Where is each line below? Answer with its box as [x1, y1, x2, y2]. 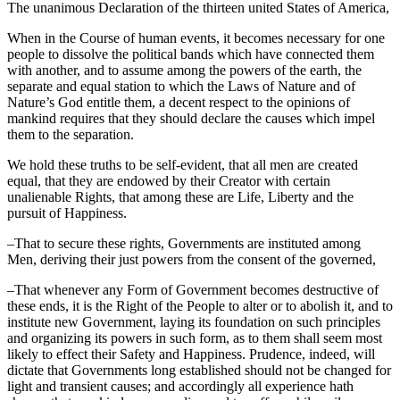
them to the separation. [7, 127, 134, 143]
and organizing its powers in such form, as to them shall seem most [7, 330, 382, 346]
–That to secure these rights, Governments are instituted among [7, 236, 361, 252]
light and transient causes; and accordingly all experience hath [7, 379, 354, 395]
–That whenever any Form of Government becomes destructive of [7, 282, 379, 298]
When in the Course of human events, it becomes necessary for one [7, 30, 385, 46]
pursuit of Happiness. [7, 205, 127, 221]
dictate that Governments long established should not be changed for [7, 362, 391, 379]
